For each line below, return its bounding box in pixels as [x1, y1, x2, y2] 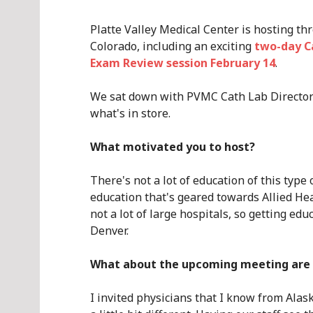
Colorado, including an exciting [90, 38, 254, 54]
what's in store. [90, 105, 170, 121]
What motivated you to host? [90, 139, 255, 154]
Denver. [90, 223, 129, 238]
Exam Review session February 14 [90, 55, 275, 71]
